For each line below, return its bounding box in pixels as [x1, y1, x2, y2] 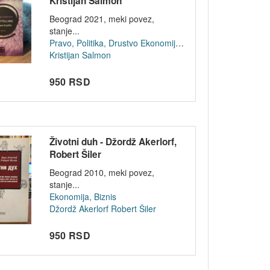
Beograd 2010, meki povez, [49, 166, 154, 179]
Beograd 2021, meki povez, [49, 13, 154, 25]
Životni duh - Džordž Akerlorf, [49, 135, 177, 149]
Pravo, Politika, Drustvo [49, 37, 138, 49]
